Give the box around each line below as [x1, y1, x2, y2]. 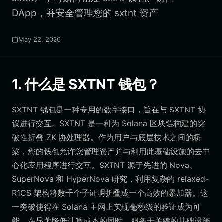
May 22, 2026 [18, 35, 61, 43]
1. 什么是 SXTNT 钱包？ [12, 76, 160, 93]
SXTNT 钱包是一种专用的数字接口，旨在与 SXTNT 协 [12, 105, 206, 114]
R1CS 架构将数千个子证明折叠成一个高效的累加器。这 [12, 188, 208, 198]
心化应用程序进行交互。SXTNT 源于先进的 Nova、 [12, 160, 197, 170]
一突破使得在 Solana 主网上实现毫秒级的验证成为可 [12, 202, 201, 212]
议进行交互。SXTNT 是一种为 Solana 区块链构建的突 [12, 118, 205, 128]
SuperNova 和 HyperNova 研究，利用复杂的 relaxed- [12, 174, 209, 184]
